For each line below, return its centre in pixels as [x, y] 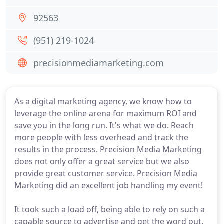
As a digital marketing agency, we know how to [103, 101]
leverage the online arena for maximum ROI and [106, 113]
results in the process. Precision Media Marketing [108, 149]
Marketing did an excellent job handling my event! [109, 185]
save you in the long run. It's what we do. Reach [104, 125]
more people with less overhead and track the [101, 137]
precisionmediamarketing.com [99, 63]
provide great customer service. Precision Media [106, 173]
